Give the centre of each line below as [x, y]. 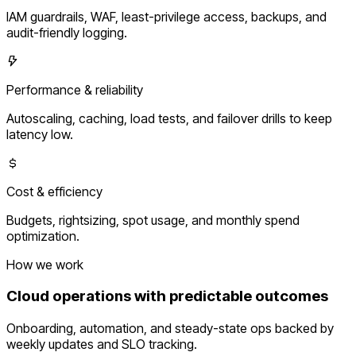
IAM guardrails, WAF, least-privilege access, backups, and [166, 16]
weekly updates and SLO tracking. [102, 344]
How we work [45, 264]
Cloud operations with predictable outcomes [167, 296]
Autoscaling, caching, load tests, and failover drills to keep [169, 118]
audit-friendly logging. [67, 32]
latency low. [40, 134]
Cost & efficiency [54, 191]
